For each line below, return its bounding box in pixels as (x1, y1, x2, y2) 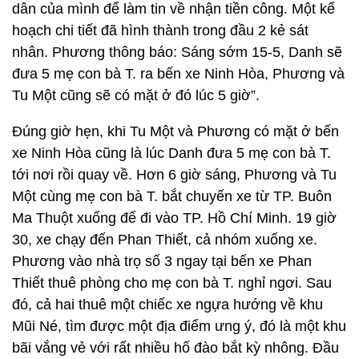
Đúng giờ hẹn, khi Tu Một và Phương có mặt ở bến (12, 123, 339, 139)
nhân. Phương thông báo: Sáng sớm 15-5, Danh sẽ (12, 44, 342, 60)
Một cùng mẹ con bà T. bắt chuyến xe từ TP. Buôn (12, 188, 332, 204)
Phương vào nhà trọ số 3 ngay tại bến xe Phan (12, 253, 312, 269)
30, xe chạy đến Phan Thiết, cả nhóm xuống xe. (12, 232, 317, 248)
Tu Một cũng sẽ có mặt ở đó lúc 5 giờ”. (12, 87, 260, 103)
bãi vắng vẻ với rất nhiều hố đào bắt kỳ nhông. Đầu (12, 340, 339, 356)
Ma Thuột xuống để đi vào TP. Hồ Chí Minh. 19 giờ (12, 210, 337, 226)
